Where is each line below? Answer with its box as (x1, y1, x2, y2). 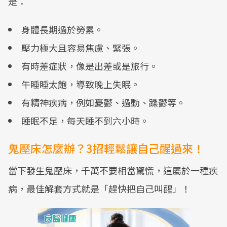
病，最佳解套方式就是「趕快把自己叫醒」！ (8, 182, 191, 195)
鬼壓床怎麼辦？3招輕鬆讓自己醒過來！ (8, 140, 204, 156)
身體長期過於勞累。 (21, 23, 103, 36)
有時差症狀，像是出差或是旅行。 (21, 59, 158, 72)
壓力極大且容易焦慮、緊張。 (21, 41, 140, 54)
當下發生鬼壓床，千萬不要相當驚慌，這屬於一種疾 (8, 164, 218, 177)
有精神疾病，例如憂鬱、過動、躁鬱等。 (21, 96, 185, 109)
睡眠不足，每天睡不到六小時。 (21, 114, 149, 127)
